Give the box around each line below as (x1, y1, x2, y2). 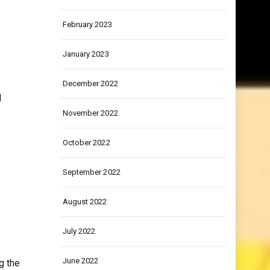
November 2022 (62, 132, 118, 141)
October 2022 (62, 162, 110, 171)
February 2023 (62, 43, 112, 52)
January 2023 (62, 73, 109, 82)
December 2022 (62, 102, 118, 111)
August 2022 (62, 221, 107, 230)
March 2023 (62, 14, 104, 23)
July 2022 (62, 250, 96, 259)
